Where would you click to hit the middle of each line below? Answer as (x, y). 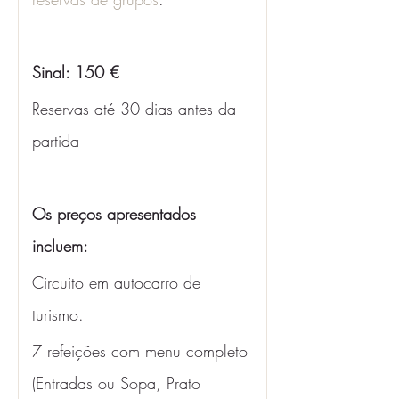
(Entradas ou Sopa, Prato (119, 383)
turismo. (58, 314)
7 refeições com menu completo (142, 351)
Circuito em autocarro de (119, 282)
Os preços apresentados (117, 214)
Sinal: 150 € (76, 72)
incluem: (62, 246)
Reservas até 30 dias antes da (137, 109)
